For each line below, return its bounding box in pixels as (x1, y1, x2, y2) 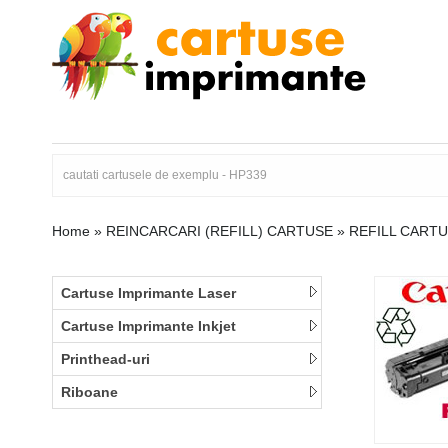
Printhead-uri (61, 351, 150, 367)
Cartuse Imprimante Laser (61, 285, 236, 301)
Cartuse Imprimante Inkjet (61, 318, 236, 334)
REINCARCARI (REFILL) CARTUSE (106, 223, 333, 239)
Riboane (61, 384, 118, 400)
